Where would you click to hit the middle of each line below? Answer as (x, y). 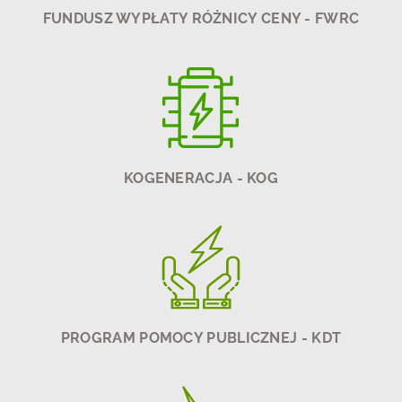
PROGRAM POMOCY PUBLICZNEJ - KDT (201, 338)
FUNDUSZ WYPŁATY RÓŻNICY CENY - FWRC (201, 18)
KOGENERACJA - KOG (201, 178)
